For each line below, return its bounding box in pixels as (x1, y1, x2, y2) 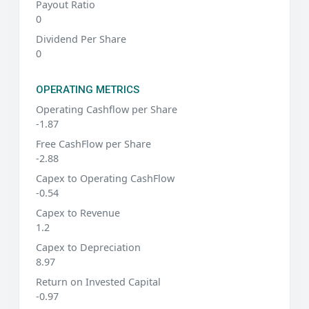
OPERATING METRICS (36, 83, 139, 96)
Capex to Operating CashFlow (36, 171, 175, 185)
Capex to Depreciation (36, 240, 141, 254)
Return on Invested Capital (36, 275, 161, 288)
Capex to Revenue (36, 206, 120, 219)
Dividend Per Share (36, 32, 126, 46)
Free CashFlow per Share (36, 137, 151, 150)
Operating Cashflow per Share (36, 102, 177, 116)
